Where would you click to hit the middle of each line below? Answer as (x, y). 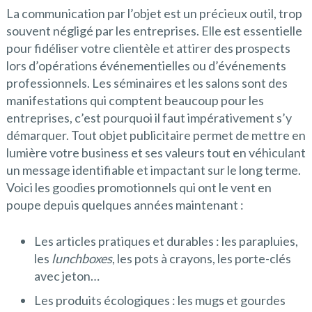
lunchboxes (81, 259)
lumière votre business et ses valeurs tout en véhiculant (156, 153)
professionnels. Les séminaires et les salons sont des (147, 83)
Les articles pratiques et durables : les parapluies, (166, 241)
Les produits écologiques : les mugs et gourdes (159, 301)
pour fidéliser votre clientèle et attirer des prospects (148, 48)
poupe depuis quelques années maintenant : (125, 205)
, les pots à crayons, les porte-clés (201, 259)
